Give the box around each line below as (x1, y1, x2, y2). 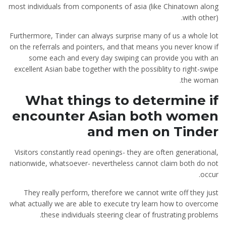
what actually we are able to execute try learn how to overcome (10, 199, 218, 208)
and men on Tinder (87, 124, 218, 140)
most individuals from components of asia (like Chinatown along (9, 2, 218, 11)
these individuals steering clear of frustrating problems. (41, 210, 218, 219)
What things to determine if (25, 92, 218, 108)
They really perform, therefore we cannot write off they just (24, 188, 218, 197)
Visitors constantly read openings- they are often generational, (15, 147, 218, 157)
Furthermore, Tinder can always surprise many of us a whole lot (10, 31, 218, 40)
